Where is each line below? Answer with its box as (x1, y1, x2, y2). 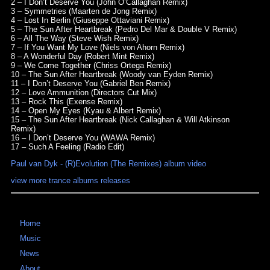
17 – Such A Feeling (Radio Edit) (10, 142, 124, 152)
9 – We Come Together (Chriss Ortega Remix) (10, 61, 171, 71)
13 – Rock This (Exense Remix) (10, 97, 122, 107)
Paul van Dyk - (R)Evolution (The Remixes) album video (10, 159, 206, 168)
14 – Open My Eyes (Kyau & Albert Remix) (10, 106, 161, 116)
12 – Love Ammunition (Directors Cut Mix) (10, 88, 157, 98)
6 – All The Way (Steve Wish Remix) (10, 34, 139, 43)
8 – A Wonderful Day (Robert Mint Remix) (10, 52, 154, 61)
